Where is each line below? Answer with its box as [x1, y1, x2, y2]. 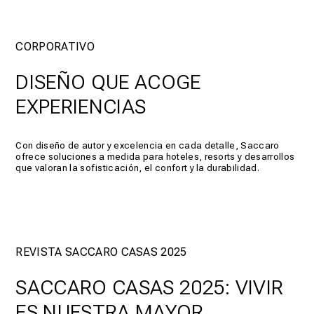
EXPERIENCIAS [15, 95, 146, 119]
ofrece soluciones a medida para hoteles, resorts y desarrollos [15, 151, 295, 163]
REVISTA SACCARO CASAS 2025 [15, 245, 187, 259]
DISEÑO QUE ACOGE [15, 70, 201, 95]
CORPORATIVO [15, 40, 95, 54]
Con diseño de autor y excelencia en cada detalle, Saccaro [15, 139, 280, 151]
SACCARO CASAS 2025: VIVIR [15, 275, 284, 300]
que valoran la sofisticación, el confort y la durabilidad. [15, 162, 259, 174]
